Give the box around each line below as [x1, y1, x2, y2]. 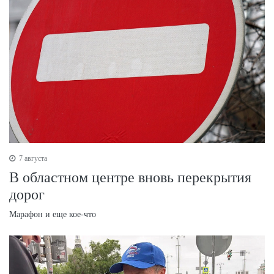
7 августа [17, 154, 47, 163]
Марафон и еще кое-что [9, 210, 96, 220]
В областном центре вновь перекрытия [9, 169, 251, 186]
